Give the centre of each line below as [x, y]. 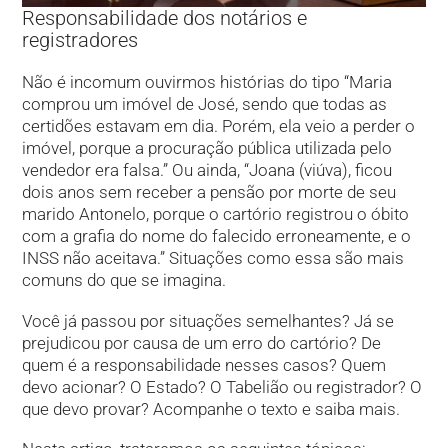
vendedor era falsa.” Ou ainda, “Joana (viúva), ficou [207, 170]
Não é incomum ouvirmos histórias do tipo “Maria [207, 82]
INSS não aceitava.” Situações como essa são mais [213, 258]
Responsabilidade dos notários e [165, 18]
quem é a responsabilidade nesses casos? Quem [204, 364]
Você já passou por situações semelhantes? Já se [208, 320]
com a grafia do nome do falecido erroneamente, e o [217, 236]
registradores [80, 40]
